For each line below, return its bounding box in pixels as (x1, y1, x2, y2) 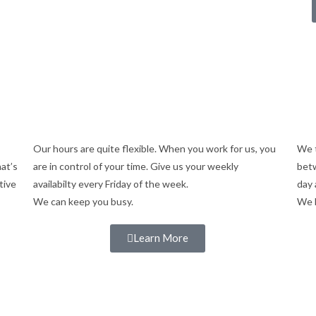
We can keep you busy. (33, 195, 134, 207)
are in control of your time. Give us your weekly (33, 160, 239, 172)
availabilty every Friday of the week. (33, 178, 189, 190)
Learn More (133, 231, 189, 244)
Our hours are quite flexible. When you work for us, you (33, 142, 276, 154)
